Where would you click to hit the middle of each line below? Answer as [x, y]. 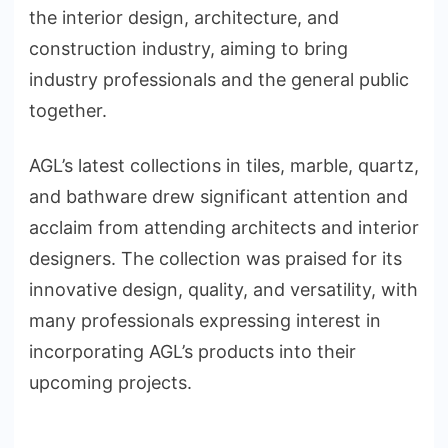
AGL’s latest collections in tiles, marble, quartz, [224, 166]
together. [68, 111]
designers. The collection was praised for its [215, 259]
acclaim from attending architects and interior [224, 228]
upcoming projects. [110, 383]
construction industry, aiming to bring [188, 49]
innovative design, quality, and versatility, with [223, 290]
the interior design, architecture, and [184, 18]
